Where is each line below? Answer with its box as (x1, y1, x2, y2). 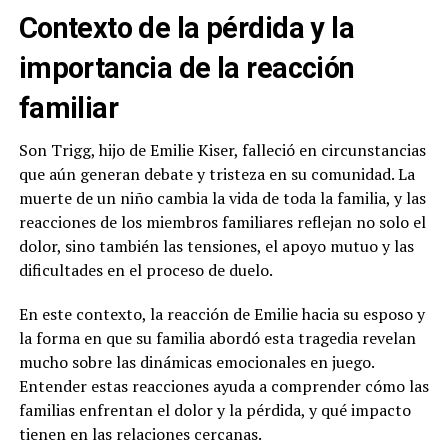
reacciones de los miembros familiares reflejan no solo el (18, 211, 426, 234)
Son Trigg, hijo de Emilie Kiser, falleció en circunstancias (18, 139, 426, 162)
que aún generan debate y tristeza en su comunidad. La (18, 163, 415, 186)
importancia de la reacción (18, 51, 355, 86)
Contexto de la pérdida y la (18, 11, 355, 46)
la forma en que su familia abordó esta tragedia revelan (18, 327, 416, 350)
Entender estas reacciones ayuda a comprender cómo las (18, 375, 429, 398)
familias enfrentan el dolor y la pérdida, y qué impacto (18, 399, 411, 422)
